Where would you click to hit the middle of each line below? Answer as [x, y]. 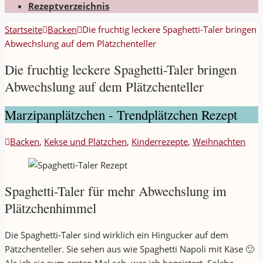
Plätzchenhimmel [50, 208]
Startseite [23, 29]
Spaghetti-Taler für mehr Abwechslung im [116, 191]
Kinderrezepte [160, 142]
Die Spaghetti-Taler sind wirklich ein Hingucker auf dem [117, 235]
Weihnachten [219, 142]
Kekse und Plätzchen [85, 142]
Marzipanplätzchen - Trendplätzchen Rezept [121, 115]
